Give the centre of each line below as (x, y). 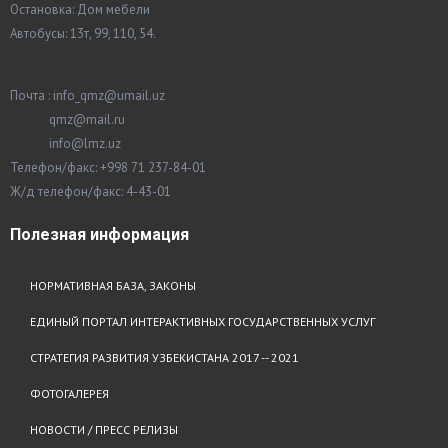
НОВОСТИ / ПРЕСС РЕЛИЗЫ (104, 430)
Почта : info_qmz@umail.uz (87, 96)
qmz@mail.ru (67, 120)
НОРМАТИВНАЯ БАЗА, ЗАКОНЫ (113, 286)
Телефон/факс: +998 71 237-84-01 (108, 168)
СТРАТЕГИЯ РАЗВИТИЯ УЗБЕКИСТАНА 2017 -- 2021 (164, 358)
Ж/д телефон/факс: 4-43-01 (90, 192)
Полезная (48, 235)
